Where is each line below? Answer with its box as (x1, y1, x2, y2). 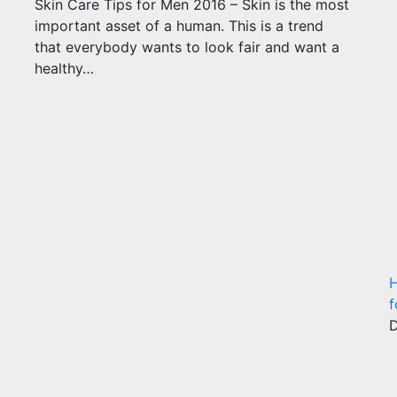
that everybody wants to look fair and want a (35, 38, 339, 56)
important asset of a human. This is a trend (35, 17, 323, 35)
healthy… (35, 59, 94, 77)
